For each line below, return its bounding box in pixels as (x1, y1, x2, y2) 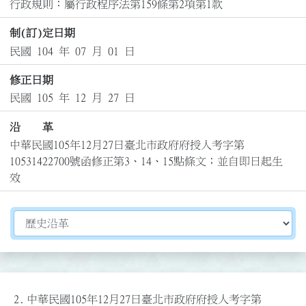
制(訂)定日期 (9, 27, 75, 39)
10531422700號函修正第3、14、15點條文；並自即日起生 (9, 156, 283, 167)
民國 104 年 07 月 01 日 (9, 45, 135, 57)
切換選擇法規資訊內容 (13, 212, 122, 224)
